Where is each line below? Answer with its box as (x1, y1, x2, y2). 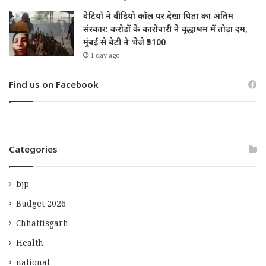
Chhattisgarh (16, 218, 68, 232)
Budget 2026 (16, 198, 66, 212)
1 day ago (90, 51, 120, 62)
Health (16, 237, 43, 251)
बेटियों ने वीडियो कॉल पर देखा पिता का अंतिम (83, 11, 233, 23)
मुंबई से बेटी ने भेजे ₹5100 (83, 37, 166, 49)
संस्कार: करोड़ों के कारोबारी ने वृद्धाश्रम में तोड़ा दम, (83, 24, 248, 36)
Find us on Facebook (9, 80, 99, 91)
